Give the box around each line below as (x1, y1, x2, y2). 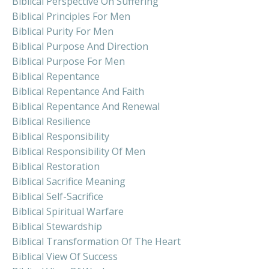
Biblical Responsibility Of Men (12, 145, 145, 159)
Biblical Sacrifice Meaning (12, 175, 125, 189)
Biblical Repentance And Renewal (12, 100, 160, 113)
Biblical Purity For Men (12, 25, 113, 38)
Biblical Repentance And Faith (12, 85, 144, 98)
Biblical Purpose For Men (12, 55, 125, 68)
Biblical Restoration (12, 160, 100, 174)
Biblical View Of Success (12, 250, 118, 264)
